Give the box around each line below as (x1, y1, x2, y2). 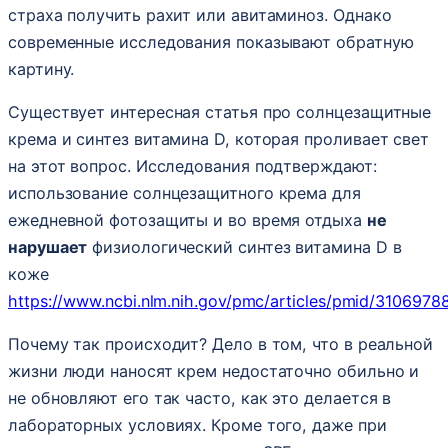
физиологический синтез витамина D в (87, 236, 402, 257)
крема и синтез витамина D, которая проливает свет (8, 128, 430, 149)
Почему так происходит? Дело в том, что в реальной (8, 333, 434, 354)
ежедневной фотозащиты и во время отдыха (8, 209, 367, 230)
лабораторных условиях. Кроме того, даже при (8, 414, 387, 435)
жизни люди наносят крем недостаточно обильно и (8, 360, 420, 381)
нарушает (8, 236, 88, 257)
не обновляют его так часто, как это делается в (8, 387, 392, 408)
